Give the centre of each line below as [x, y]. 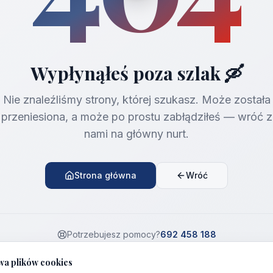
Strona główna [105, 175]
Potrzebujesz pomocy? [113, 234]
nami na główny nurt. [136, 133]
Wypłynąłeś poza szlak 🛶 [136, 73]
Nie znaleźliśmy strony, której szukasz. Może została [136, 99]
